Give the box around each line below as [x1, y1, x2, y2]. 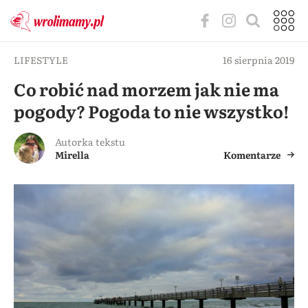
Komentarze [223, 148, 280, 162]
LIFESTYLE [14, 53, 68, 67]
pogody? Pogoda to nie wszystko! [14, 98, 289, 124]
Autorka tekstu [55, 135, 125, 148]
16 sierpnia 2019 [223, 53, 294, 67]
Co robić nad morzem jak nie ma [14, 76, 279, 102]
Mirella [55, 148, 89, 162]
